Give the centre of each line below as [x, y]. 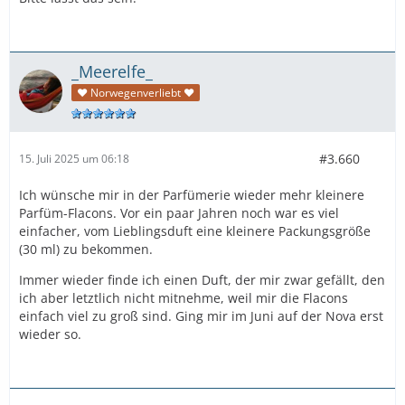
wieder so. [50, 334]
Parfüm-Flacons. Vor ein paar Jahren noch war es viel [179, 212]
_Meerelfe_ [112, 71]
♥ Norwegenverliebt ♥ [136, 92]
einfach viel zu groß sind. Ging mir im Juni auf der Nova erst [201, 316]
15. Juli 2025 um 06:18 [74, 159]
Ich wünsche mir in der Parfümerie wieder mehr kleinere [192, 194]
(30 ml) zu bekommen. [86, 249]
